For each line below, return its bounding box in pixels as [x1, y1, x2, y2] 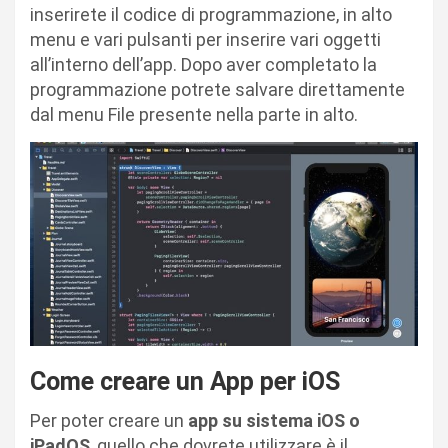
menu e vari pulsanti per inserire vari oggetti [30, 29, 381, 51]
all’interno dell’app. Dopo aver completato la [30, 54, 377, 76]
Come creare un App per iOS [30, 366, 340, 396]
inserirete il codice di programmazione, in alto [30, 4, 392, 26]
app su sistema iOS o [188, 409, 360, 431]
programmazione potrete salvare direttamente [30, 79, 405, 101]
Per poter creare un [30, 409, 188, 431]
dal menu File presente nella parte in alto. [30, 104, 362, 126]
